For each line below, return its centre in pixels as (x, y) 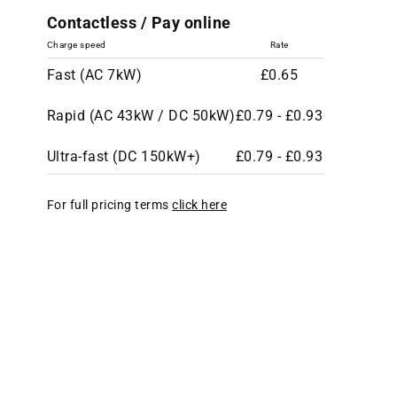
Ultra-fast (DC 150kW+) (124, 156)
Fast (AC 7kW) (94, 75)
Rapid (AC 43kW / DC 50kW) (140, 116)
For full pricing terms (109, 205)
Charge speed (76, 45)
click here (199, 205)
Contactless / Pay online (139, 23)
